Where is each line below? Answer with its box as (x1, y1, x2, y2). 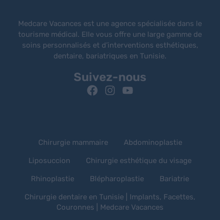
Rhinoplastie (31, 174, 74, 183)
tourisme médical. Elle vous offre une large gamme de (18, 29, 202, 39)
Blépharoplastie (90, 174, 144, 183)
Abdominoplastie (123, 137, 182, 147)
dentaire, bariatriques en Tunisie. (54, 51, 166, 60)
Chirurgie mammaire (38, 137, 108, 147)
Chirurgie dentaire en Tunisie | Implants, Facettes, (25, 192, 195, 201)
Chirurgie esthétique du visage (86, 156, 192, 165)
